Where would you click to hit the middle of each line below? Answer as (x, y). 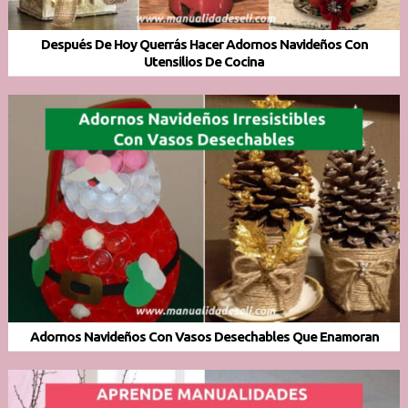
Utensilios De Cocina (204, 62)
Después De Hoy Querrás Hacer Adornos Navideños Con (204, 45)
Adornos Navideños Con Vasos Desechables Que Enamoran (204, 337)
